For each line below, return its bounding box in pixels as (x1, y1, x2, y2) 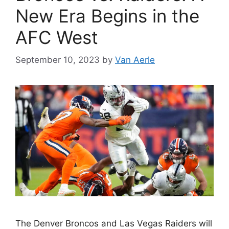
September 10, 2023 (15, 55, 100, 65)
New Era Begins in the (15, 5, 199, 27)
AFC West (15, 26, 98, 48)
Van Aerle (115, 55, 155, 65)
